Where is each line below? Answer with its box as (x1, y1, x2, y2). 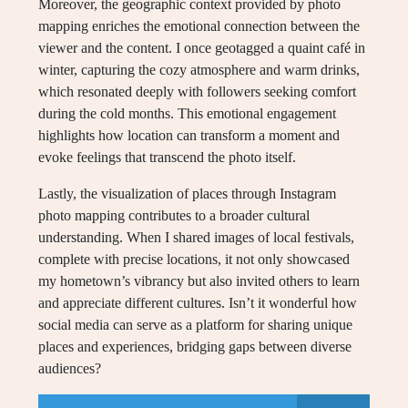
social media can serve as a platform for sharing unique (38, 317, 352, 333)
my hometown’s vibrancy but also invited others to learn (38, 273, 360, 290)
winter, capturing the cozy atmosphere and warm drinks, (38, 62, 360, 78)
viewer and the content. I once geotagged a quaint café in (38, 40, 365, 56)
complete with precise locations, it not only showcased (38, 251, 350, 268)
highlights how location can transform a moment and (38, 127, 340, 144)
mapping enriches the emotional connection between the (38, 18, 360, 35)
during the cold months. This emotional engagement (38, 106, 336, 122)
